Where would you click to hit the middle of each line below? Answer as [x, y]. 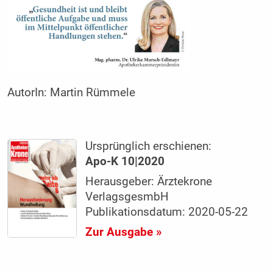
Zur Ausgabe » [124, 232]
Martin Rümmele [92, 93]
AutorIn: [28, 93]
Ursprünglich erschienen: [149, 147]
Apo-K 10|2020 [125, 162]
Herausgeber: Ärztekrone [149, 182]
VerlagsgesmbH [127, 197]
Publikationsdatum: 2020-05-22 [167, 212]
